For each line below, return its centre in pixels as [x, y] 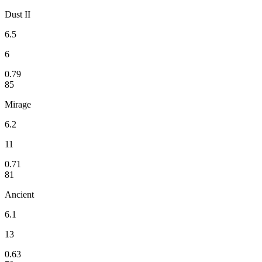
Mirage [18, 104]
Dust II [18, 14]
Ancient [19, 194]
